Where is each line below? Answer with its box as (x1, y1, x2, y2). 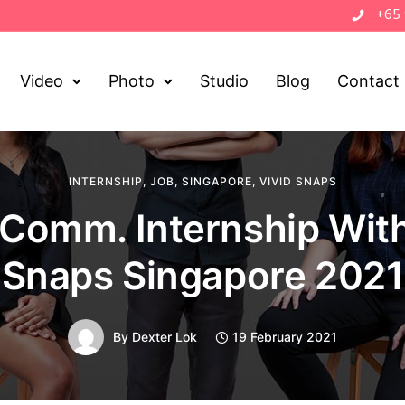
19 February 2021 (232, 329, 337, 344)
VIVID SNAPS (259, 174, 337, 188)
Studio (200, 71, 250, 90)
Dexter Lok (132, 329, 197, 344)
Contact (337, 71, 400, 90)
